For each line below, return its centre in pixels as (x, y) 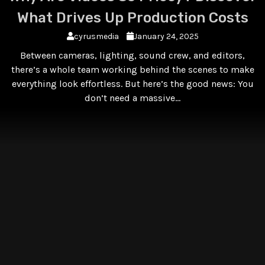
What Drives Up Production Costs (132, 17)
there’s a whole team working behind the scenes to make (132, 69)
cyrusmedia (97, 36)
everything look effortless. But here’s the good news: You (132, 83)
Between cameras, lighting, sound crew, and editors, (132, 55)
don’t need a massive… (132, 98)
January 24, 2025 (166, 36)
